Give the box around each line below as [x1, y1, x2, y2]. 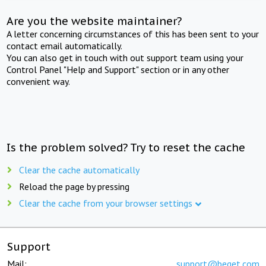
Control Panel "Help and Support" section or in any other [7, 63, 230, 75]
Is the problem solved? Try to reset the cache [7, 140, 246, 154]
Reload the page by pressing [19, 180, 129, 192]
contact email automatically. [7, 39, 123, 52]
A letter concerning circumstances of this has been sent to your [7, 27, 259, 40]
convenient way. [7, 75, 71, 87]
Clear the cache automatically [19, 163, 140, 176]
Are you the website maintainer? [7, 14, 182, 28]
